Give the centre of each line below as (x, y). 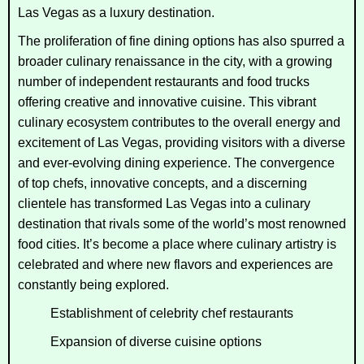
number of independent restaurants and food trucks (164, 81)
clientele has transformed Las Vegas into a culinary (164, 203)
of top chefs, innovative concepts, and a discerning (162, 183)
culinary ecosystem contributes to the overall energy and (179, 122)
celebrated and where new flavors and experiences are (175, 264)
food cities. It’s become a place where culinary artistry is (177, 244)
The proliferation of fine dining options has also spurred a (181, 41)
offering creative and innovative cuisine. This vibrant (167, 102)
